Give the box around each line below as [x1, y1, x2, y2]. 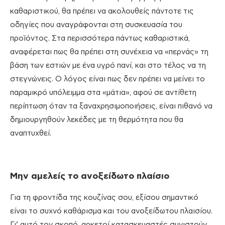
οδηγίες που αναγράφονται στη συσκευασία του [10, 21, 182, 29]
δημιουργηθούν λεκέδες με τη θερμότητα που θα [10, 116, 183, 124]
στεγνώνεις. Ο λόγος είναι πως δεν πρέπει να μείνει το [10, 75, 205, 83]
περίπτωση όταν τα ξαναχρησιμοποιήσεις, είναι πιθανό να [10, 102, 212, 110]
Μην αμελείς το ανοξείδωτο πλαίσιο [10, 172, 169, 181]
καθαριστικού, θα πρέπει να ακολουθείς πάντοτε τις [10, 8, 194, 16]
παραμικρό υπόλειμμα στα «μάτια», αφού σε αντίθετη [10, 89, 196, 97]
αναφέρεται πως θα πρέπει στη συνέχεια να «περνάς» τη [10, 48, 208, 56]
